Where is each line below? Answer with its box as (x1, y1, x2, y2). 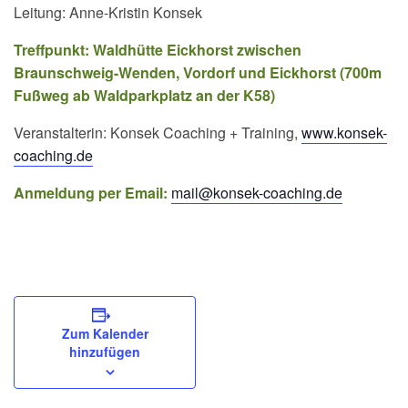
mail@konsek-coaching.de (171, 182, 342, 203)
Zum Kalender (61, 324, 148, 342)
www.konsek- (301, 122, 387, 143)
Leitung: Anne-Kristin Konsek (14, 2, 202, 23)
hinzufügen (69, 342, 140, 361)
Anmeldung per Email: (14, 182, 168, 203)
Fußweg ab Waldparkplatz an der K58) (14, 85, 275, 106)
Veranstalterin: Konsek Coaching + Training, (14, 122, 301, 143)
